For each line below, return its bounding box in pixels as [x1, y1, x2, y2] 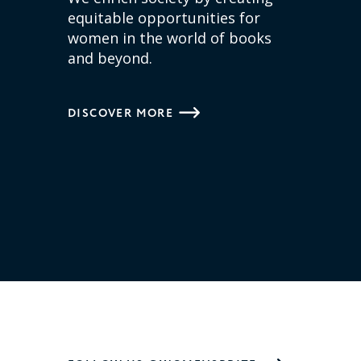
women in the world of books [68, 28, 272, 48]
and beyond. [68, 48, 152, 68]
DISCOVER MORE [68, 106, 174, 122]
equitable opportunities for [68, 8, 260, 28]
